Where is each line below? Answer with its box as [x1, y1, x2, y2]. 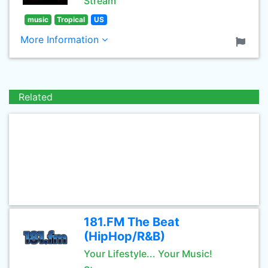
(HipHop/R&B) [84, 229, 165, 243]
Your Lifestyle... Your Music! [84, 248, 212, 260]
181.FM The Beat [84, 215, 179, 229]
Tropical [57, 15, 86, 24]
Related [19, 91, 53, 103]
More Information [20, 33, 102, 45]
